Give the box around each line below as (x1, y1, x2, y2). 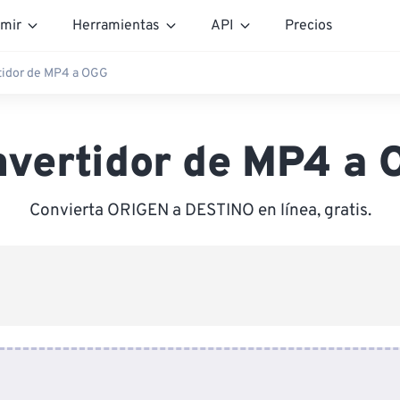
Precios (285, 16, 333, 35)
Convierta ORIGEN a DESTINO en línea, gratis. (29, 200, 371, 221)
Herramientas (72, 16, 160, 35)
